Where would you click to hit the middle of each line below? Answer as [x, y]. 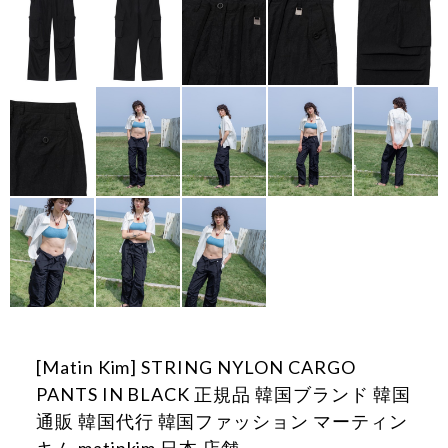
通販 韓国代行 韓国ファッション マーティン [221, 421]
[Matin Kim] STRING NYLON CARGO [195, 367]
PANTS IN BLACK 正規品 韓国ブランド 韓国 [223, 394]
